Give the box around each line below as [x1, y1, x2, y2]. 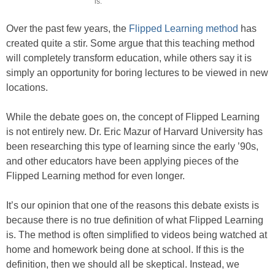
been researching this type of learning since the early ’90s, [6, 141, 258, 152]
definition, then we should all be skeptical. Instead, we [6, 259, 239, 269]
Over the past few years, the [6, 23, 129, 34]
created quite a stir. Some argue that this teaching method [6, 38, 255, 48]
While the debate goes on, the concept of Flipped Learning [6, 112, 260, 122]
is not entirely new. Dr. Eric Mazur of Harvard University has [6, 126, 263, 137]
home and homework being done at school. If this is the [6, 244, 244, 255]
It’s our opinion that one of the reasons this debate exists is [6, 200, 259, 211]
